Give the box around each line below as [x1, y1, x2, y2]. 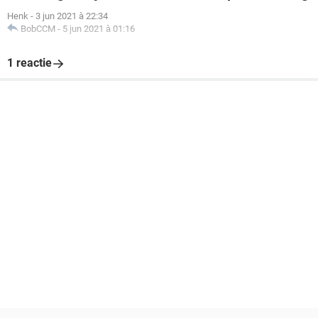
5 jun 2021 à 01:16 [62, 23, 135, 34]
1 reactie [7, 56, 52, 70]
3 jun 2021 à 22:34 [35, 11, 108, 21]
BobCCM [21, 23, 55, 34]
